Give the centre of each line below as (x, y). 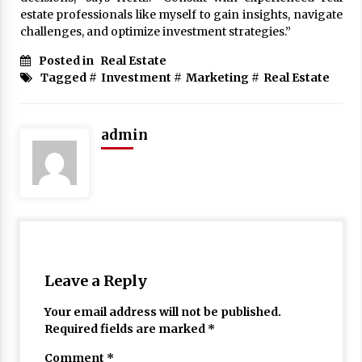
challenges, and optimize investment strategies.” (155, 32)
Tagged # (68, 78)
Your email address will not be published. (162, 312)
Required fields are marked (126, 329)
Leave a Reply (95, 281)
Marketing (217, 78)
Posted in (67, 61)
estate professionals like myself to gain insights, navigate (181, 15)
